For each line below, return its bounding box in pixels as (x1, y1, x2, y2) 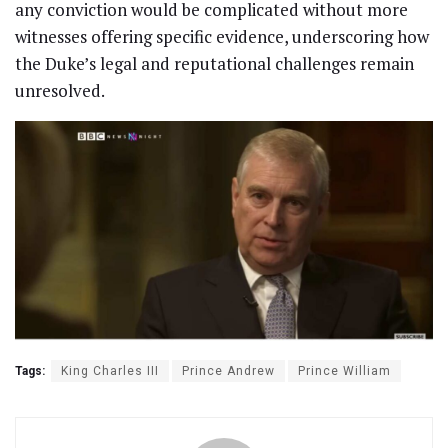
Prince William (298, 363, 391, 378)
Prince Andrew (182, 363, 275, 378)
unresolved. (15, 79, 105, 103)
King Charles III (61, 363, 159, 378)
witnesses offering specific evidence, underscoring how (15, 25, 429, 49)
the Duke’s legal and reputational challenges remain (15, 52, 414, 76)
